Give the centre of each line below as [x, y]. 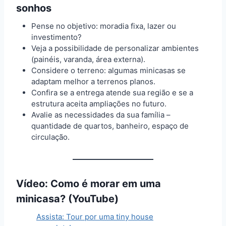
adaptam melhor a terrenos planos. [93, 81]
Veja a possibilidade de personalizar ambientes [115, 48]
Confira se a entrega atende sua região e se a [112, 92]
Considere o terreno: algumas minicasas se [108, 70]
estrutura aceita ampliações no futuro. [99, 103]
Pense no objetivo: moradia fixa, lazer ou [104, 26]
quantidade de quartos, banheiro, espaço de [110, 126]
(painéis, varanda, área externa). [88, 59]
